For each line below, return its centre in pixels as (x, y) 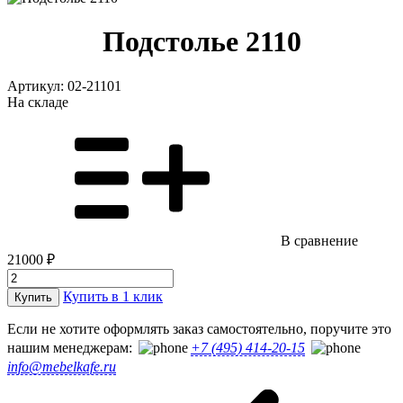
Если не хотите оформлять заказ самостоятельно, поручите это (199, 328)
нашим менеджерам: (70, 347)
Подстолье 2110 (201, 42)
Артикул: (37, 85)
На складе (38, 102)
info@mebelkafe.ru (62, 366)
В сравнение (319, 240)
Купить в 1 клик (113, 296)
